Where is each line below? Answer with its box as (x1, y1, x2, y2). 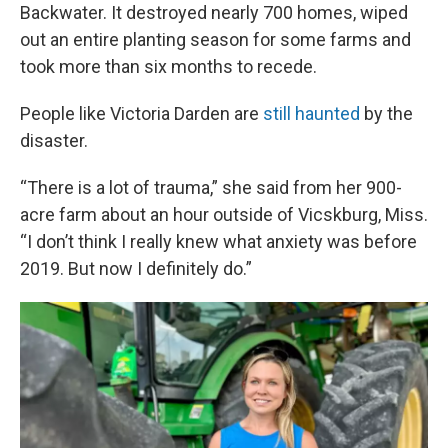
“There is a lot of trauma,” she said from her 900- (20, 177, 402, 198)
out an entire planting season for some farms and (20, 29, 411, 50)
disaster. (20, 130, 88, 151)
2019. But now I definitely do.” (20, 258, 252, 279)
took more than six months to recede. (20, 56, 317, 77)
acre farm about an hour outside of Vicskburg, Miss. (20, 204, 428, 225)
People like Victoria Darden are (20, 103, 263, 124)
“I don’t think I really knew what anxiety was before (20, 231, 417, 252)
